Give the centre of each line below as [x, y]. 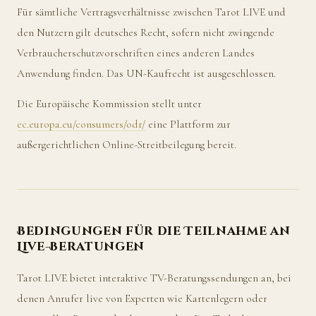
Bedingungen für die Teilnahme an [154, 231]
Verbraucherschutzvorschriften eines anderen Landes [136, 53]
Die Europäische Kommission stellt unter [109, 103]
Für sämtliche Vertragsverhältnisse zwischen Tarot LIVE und [151, 12]
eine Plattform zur [188, 124]
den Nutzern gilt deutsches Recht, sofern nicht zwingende [146, 32]
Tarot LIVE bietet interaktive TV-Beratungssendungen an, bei [154, 278]
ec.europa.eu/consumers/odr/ [81, 124]
